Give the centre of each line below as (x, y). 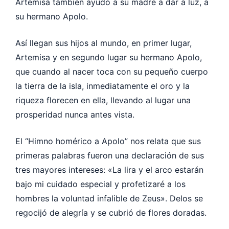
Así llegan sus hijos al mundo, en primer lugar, (104, 43)
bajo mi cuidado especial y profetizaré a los (100, 184)
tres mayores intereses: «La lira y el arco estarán (109, 169)
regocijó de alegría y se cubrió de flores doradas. (111, 212)
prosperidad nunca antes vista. (75, 114)
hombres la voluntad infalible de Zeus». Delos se (109, 198)
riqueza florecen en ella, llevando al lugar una (103, 100)
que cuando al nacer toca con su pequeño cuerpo (112, 71)
